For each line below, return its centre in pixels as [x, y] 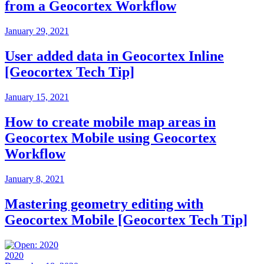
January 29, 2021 [37, 31]
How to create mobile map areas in [110, 122]
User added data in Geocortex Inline [114, 56]
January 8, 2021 [34, 179]
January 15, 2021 [37, 97]
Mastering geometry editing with [104, 204]
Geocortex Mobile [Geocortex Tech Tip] [126, 220]
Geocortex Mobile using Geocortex [110, 138]
